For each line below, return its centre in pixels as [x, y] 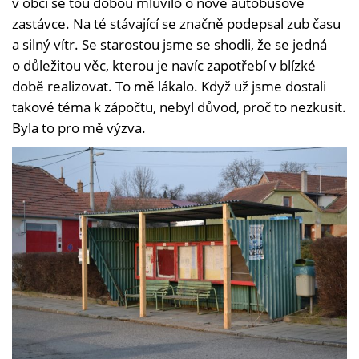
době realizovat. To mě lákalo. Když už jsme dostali [169, 86]
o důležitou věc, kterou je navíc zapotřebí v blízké [164, 65]
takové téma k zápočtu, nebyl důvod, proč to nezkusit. [179, 107]
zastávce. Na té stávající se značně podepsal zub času [176, 23]
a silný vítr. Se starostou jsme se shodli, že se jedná [169, 44]
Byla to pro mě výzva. [79, 127]
